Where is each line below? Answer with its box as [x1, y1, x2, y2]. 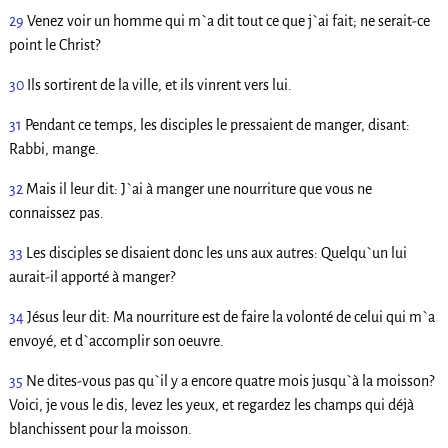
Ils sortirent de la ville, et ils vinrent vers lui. [26, 77, 292, 94]
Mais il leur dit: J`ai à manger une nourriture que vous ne [25, 181, 372, 198]
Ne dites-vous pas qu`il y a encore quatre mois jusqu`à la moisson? [25, 373, 434, 390]
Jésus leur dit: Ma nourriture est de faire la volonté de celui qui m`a [26, 309, 435, 326]
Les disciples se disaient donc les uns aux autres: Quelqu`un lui [25, 245, 407, 262]
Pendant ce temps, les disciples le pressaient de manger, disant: [24, 117, 410, 134]
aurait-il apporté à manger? [8, 269, 175, 286]
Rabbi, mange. [8, 141, 99, 158]
